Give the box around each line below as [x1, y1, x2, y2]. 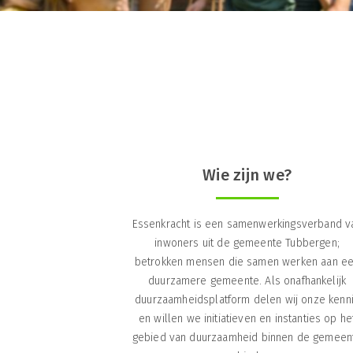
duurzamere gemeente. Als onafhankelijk [148, 273, 347, 288]
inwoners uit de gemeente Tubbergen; [154, 236, 340, 250]
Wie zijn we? [203, 165, 292, 184]
